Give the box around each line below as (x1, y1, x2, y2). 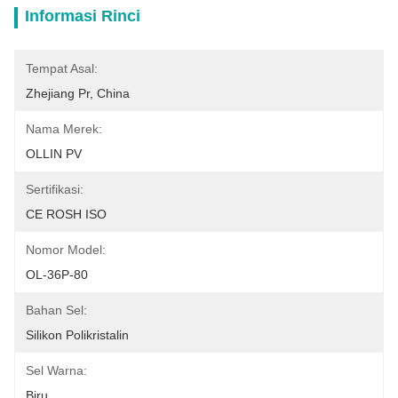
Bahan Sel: (26, 303, 87, 317)
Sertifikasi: (26, 182, 84, 196)
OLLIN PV (26, 147, 82, 161)
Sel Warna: (26, 363, 87, 378)
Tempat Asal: (26, 61, 98, 76)
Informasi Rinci (25, 7, 140, 25)
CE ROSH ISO (26, 207, 107, 221)
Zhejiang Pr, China (26, 86, 130, 100)
